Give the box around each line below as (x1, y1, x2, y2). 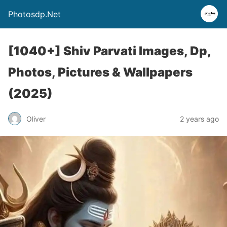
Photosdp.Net (8, 9, 61, 19)
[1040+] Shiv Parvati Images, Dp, (8, 44, 211, 58)
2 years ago (180, 114, 219, 123)
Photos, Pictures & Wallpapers (8, 65, 193, 80)
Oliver (26, 114, 46, 123)
